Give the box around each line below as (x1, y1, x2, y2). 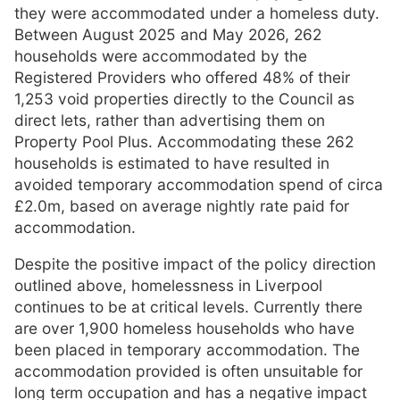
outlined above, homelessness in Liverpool (14, 276, 322, 296)
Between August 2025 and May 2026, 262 (14, 24, 321, 44)
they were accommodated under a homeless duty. (14, 3, 379, 22)
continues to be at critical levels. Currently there (14, 297, 362, 317)
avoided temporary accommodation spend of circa (14, 174, 383, 194)
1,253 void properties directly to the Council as (14, 88, 354, 108)
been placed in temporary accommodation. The (14, 340, 360, 360)
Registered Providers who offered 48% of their (14, 67, 350, 87)
